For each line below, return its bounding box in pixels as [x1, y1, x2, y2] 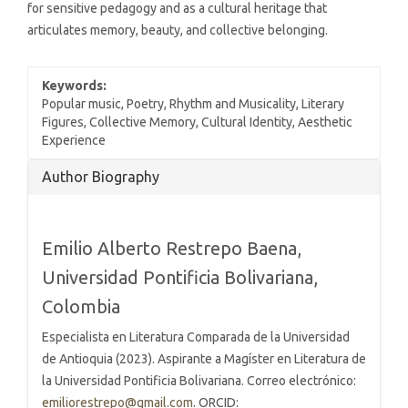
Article [26, 157, 93, 182]
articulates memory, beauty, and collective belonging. [27, 22, 328, 37]
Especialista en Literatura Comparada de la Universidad [42, 329, 350, 344]
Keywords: [42, 77, 107, 93]
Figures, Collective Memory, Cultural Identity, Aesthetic [42, 114, 352, 129]
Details [26, 180, 97, 206]
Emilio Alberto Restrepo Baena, [42, 237, 301, 259]
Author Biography [42, 168, 159, 185]
